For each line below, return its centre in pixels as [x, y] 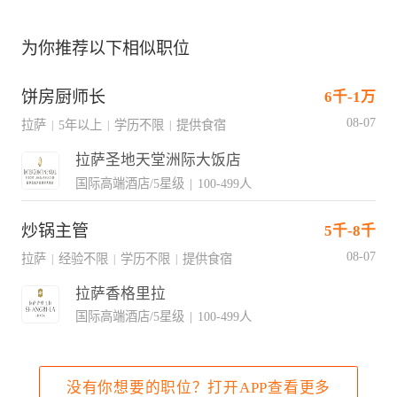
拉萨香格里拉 [120, 293]
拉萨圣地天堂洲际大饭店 [158, 160]
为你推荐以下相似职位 [105, 48]
